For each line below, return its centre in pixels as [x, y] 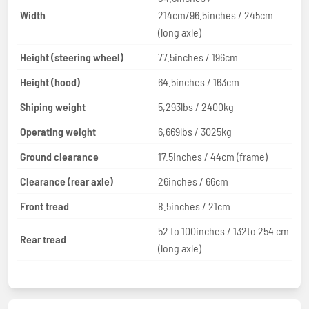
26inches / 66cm [193, 181]
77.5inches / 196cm [198, 57]
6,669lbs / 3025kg [195, 131]
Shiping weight [53, 106]
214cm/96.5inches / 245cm [216, 14]
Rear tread [43, 239]
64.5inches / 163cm [199, 81]
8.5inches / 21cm [194, 206]
